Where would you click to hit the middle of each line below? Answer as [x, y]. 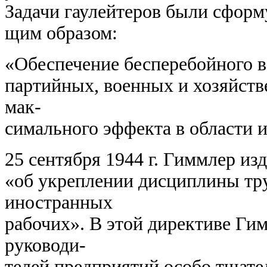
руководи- [45, 245]
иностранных [59, 202]
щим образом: [61, 33]
